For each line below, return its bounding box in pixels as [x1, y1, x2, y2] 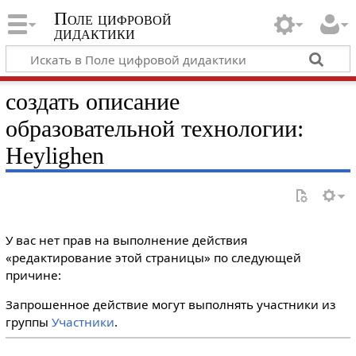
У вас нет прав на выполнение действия [5, 232, 247, 248]
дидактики [53, 23, 135, 44]
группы [5, 314, 52, 331]
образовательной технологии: [5, 114, 304, 142]
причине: [5, 267, 61, 283]
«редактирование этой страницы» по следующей [5, 250, 301, 265]
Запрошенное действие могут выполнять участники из [5, 296, 335, 313]
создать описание [5, 87, 180, 115]
